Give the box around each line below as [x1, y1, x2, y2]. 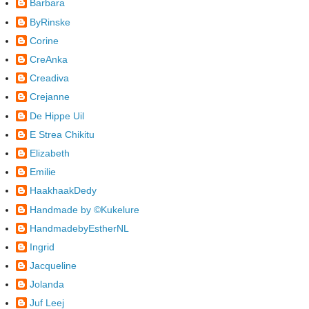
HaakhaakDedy [30, 185, 97, 197]
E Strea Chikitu [30, 128, 94, 140]
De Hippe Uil [30, 110, 84, 121]
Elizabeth [30, 147, 70, 159]
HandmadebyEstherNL [30, 222, 129, 234]
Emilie [30, 166, 56, 178]
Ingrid [30, 241, 54, 252]
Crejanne [30, 91, 70, 103]
